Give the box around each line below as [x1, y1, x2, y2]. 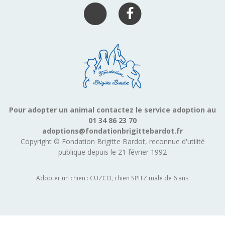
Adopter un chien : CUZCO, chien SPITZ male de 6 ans [36, 174, 189, 182]
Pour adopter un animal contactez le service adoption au [9, 105, 216, 115]
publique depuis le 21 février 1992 [58, 147, 167, 157]
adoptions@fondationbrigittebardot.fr [42, 126, 183, 136]
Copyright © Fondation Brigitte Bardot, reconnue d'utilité [20, 137, 205, 147]
